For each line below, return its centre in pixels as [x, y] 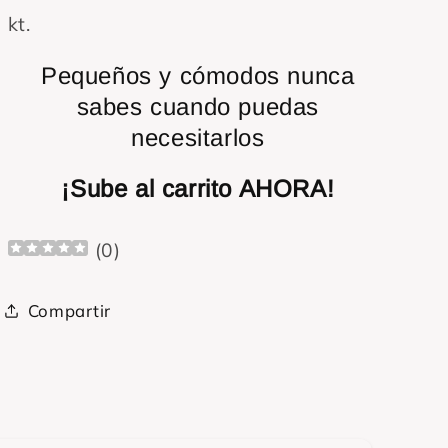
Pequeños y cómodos [164, 76]
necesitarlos [198, 138]
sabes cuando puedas [197, 107]
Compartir [69, 311]
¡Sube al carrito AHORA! [198, 189]
